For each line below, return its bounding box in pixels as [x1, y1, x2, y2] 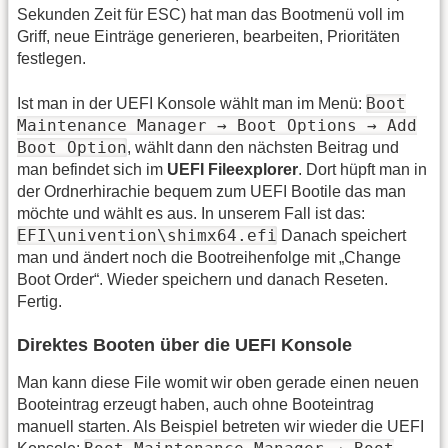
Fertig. [17, 292, 62, 310]
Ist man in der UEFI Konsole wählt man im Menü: [17, 94, 366, 112]
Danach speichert [277, 226, 406, 244]
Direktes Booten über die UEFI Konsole [17, 335, 352, 356]
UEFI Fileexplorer [167, 160, 298, 178]
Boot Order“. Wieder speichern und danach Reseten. [17, 270, 388, 288]
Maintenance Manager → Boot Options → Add [17, 115, 417, 135]
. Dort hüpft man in [298, 160, 427, 178]
